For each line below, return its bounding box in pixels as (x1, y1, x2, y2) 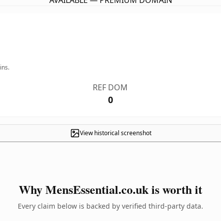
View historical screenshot (79, 129, 151, 137)
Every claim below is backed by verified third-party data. (18, 201, 203, 211)
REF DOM (93, 82, 128, 93)
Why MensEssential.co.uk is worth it (19, 181, 202, 198)
